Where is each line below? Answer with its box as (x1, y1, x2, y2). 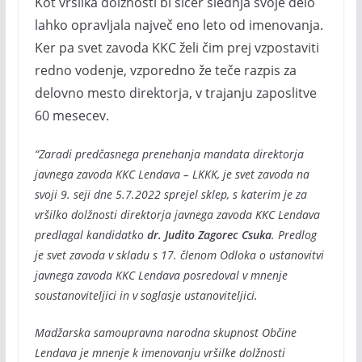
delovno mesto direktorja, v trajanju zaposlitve (34, 84, 317, 102)
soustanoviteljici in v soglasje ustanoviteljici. (34, 288, 258, 303)
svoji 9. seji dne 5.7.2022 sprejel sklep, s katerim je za (34, 187, 307, 202)
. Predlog (271, 227, 317, 242)
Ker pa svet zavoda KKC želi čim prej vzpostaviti (34, 39, 319, 57)
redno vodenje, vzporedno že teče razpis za (34, 61, 297, 79)
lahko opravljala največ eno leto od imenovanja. (34, 16, 323, 34)
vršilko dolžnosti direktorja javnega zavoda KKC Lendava (34, 207, 320, 222)
